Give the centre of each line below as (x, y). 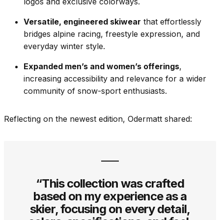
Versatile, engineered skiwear (82, 22)
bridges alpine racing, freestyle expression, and (112, 34)
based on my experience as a (110, 196)
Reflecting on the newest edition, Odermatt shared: (98, 119)
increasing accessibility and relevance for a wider (115, 79)
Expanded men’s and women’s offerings (101, 67)
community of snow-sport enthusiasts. (95, 91)
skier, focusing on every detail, (110, 209)
